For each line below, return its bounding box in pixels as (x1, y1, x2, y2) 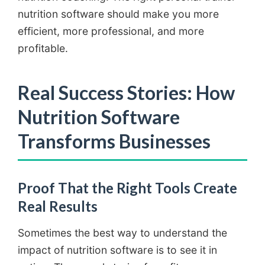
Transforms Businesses (18, 129, 211, 153)
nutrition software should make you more (18, 7, 219, 20)
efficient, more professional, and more (18, 24, 204, 37)
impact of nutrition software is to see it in (18, 243, 217, 256)
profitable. (18, 41, 68, 54)
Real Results (18, 197, 98, 215)
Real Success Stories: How (18, 80, 235, 104)
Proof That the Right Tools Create (18, 179, 237, 196)
